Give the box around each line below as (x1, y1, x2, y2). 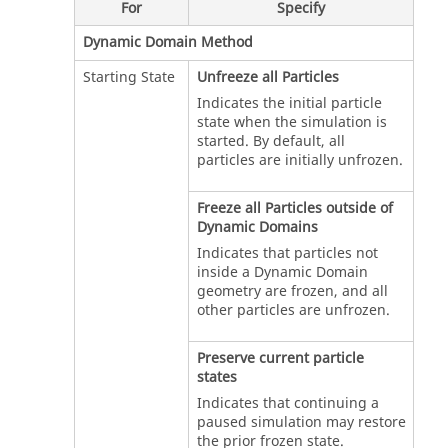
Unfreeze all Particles (196, 66, 339, 88)
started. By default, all (196, 130, 345, 152)
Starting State (82, 66, 175, 88)
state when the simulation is (196, 111, 387, 133)
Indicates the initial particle (196, 92, 382, 114)
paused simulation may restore (196, 411, 406, 433)
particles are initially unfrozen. (196, 149, 403, 171)
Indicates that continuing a (196, 392, 379, 414)
